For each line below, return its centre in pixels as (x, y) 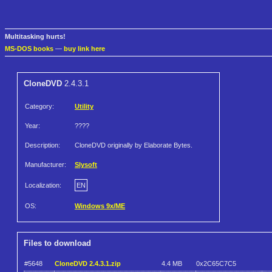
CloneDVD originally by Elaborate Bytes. (134, 145)
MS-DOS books (29, 49)
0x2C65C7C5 (216, 263)
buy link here (84, 49)
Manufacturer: (46, 165)
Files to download (57, 243)
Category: (39, 107)
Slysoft (86, 165)
